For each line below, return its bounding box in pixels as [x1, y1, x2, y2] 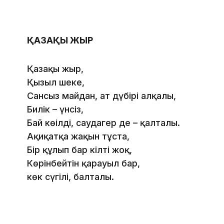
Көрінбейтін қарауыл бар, [27, 158, 140, 169]
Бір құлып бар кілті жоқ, [27, 144, 132, 155]
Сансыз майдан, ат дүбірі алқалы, [27, 90, 176, 101]
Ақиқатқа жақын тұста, [27, 131, 129, 142]
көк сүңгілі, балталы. [27, 171, 114, 182]
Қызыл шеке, [27, 77, 84, 88]
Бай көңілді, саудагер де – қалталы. [27, 117, 180, 128]
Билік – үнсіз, [27, 104, 83, 115]
